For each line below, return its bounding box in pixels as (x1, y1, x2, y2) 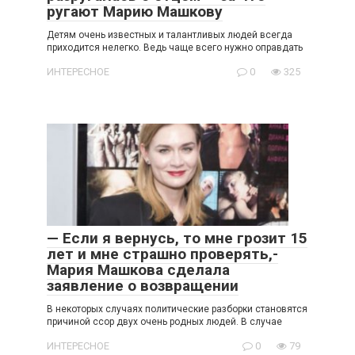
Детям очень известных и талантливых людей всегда (47, 29, 292, 40)
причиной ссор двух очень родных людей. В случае (47, 316, 282, 328)
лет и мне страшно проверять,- (47, 245, 278, 264)
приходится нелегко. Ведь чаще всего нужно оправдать (47, 41, 303, 53)
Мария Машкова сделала (47, 261, 230, 280)
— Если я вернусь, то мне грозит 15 (47, 229, 307, 248)
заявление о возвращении (47, 277, 239, 296)
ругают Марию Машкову (47, 2, 223, 21)
